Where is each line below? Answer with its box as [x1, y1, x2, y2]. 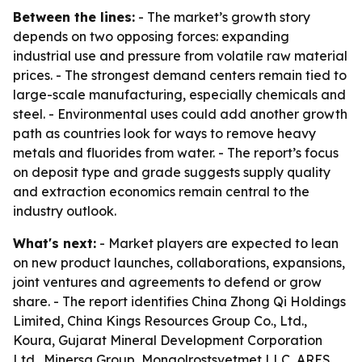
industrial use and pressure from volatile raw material [13, 48, 347, 64]
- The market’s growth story [135, 9, 310, 25]
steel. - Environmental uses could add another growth [13, 106, 347, 122]
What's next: [13, 235, 96, 251]
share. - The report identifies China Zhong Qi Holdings [13, 293, 346, 309]
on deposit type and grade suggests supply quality [13, 164, 330, 180]
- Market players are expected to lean [96, 235, 339, 251]
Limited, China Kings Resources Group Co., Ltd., [13, 313, 307, 329]
